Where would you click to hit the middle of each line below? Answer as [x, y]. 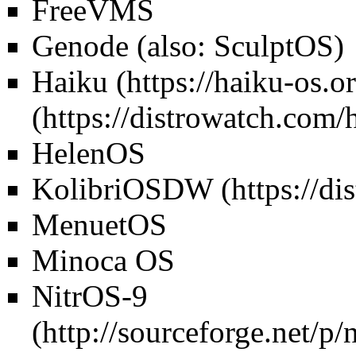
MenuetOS [99, 224]
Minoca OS [103, 260]
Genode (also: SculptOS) [188, 45]
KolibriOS [97, 188]
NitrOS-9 [90, 296]
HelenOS [89, 153]
